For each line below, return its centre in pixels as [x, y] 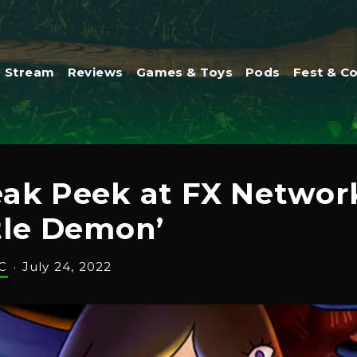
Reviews [95, 72]
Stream [29, 72]
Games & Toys [184, 72]
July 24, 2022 [67, 267]
